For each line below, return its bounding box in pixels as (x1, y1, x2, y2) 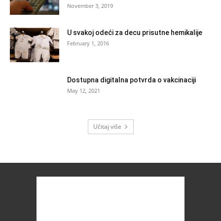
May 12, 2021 (67, 86, 100, 94)
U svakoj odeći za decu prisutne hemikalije (67, 28, 202, 37)
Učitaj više (93, 122, 121, 131)
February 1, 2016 (67, 39, 109, 47)
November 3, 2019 (67, 1, 113, 9)
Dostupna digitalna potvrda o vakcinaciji (67, 75, 196, 84)
